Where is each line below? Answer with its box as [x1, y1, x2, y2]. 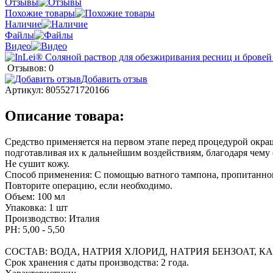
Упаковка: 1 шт [5, 202, 68, 213]
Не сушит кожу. [5, 158, 69, 169]
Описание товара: [5, 107, 124, 124]
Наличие [5, 18, 41, 29]
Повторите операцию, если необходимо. [5, 180, 172, 191]
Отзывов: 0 [7, 62, 54, 73]
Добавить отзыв [81, 73, 147, 84]
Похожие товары [5, 7, 75, 18]
